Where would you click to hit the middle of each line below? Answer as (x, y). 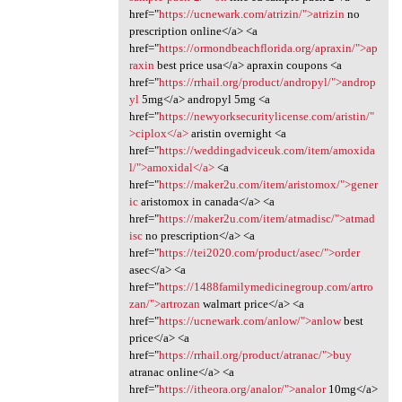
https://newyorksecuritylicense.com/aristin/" (266, 117)
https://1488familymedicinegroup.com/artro (266, 287)
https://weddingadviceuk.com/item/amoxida (267, 151)
